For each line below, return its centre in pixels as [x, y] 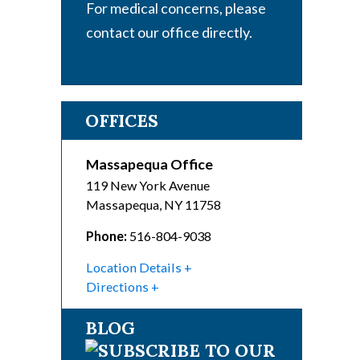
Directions [117, 287]
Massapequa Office [149, 164]
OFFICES [122, 121]
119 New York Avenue [148, 186]
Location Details [134, 268]
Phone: [106, 236]
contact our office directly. [169, 33]
